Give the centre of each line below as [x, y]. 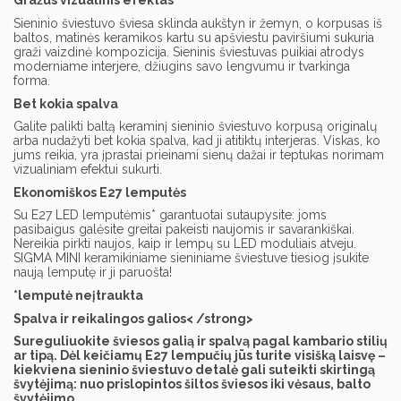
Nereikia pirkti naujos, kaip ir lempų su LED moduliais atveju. [185, 244]
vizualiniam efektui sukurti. [88, 170]
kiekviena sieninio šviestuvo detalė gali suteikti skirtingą [194, 370]
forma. [32, 80]
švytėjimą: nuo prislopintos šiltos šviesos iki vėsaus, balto [192, 384]
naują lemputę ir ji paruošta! [93, 273]
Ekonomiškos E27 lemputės [100, 192]
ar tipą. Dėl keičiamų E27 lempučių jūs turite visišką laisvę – [200, 356]
